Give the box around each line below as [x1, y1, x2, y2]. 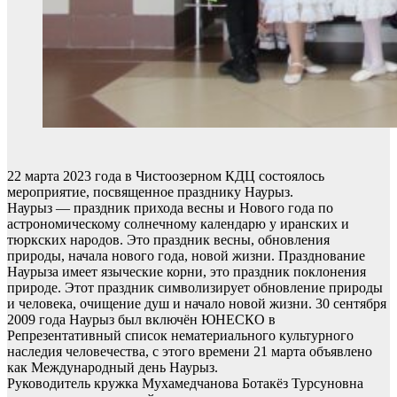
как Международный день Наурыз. [7, 360, 218, 375]
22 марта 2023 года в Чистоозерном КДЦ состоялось [7, 168, 324, 183]
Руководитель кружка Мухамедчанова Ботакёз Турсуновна [7, 376, 363, 391]
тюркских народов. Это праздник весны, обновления [7, 232, 330, 247]
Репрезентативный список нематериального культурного [7, 328, 354, 343]
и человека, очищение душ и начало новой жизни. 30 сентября [7, 296, 386, 311]
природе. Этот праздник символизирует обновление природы [7, 280, 383, 295]
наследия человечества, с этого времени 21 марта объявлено [7, 344, 372, 359]
